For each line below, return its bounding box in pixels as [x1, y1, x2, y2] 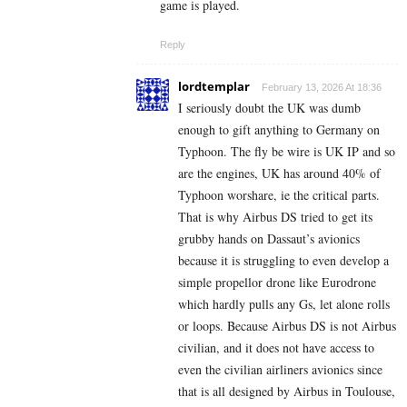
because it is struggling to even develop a [178, 251, 389, 269]
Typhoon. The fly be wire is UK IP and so [178, 142, 395, 160]
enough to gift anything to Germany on [178, 120, 380, 138]
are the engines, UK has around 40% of [178, 164, 381, 182]
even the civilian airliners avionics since [178, 360, 382, 378]
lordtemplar [178, 77, 250, 94]
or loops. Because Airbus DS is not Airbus [178, 316, 396, 334]
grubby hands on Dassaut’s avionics [178, 229, 360, 247]
